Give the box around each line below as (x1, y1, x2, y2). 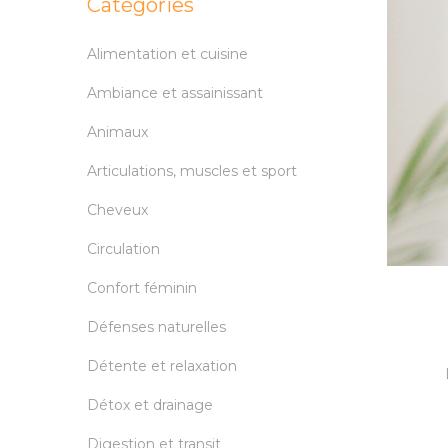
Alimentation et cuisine (87, 45, 248, 64)
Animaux (87, 123, 148, 142)
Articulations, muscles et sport (87, 162, 297, 181)
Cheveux (87, 201, 148, 220)
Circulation (87, 240, 160, 259)
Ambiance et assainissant (87, 84, 263, 103)
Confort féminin (87, 279, 197, 298)
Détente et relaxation (87, 357, 237, 376)
